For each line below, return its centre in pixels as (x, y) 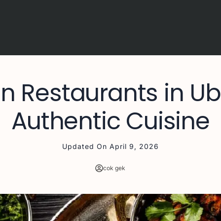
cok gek (114, 168)
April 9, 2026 (134, 146)
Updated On (84, 146)
